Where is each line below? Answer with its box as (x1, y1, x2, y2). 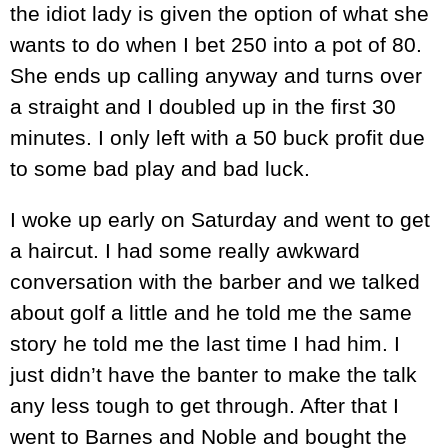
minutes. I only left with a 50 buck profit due (10, 126, 425, 150)
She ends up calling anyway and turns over (10, 64, 422, 88)
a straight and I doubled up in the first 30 (10, 95, 396, 119)
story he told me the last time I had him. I (10, 332, 400, 356)
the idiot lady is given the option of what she (10, 2, 429, 26)
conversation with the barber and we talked (10, 270, 420, 294)
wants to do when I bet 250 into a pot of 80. (10, 33, 422, 57)
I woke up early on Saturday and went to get (10, 208, 430, 232)
